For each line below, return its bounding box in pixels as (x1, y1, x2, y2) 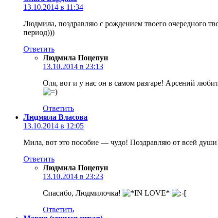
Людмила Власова (23, 112, 88, 121)
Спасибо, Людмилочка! (43, 188, 123, 197)
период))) (23, 28, 54, 36)
